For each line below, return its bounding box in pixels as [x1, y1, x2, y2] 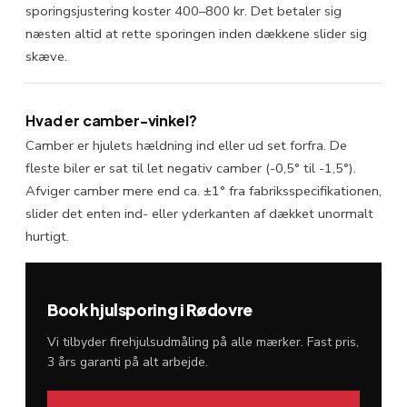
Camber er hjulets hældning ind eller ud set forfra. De [25, 136, 347, 155]
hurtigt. [25, 227, 69, 246]
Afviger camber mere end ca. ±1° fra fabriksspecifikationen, [25, 182, 382, 201]
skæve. [25, 46, 67, 65]
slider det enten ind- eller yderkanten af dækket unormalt [25, 204, 373, 223]
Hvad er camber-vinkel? [25, 110, 197, 130]
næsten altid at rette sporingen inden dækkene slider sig [25, 24, 367, 43]
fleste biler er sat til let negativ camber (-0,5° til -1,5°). [25, 159, 356, 178]
